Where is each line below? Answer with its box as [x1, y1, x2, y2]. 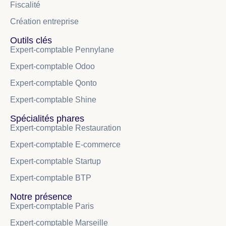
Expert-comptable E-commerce [10, 140, 121, 149]
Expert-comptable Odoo [10, 62, 95, 71]
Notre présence [10, 191, 72, 202]
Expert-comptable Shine [10, 95, 96, 104]
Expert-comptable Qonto [10, 78, 97, 87]
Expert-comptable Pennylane [10, 45, 114, 54]
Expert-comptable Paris [10, 201, 94, 210]
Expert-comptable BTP [10, 173, 91, 182]
